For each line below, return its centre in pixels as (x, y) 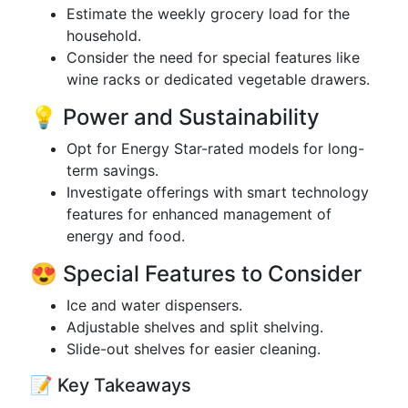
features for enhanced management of (199, 214)
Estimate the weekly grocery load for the (208, 14)
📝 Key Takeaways (111, 385)
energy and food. (126, 236)
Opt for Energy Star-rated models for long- (215, 148)
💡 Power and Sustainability (175, 117)
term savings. (112, 170)
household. (104, 36)
